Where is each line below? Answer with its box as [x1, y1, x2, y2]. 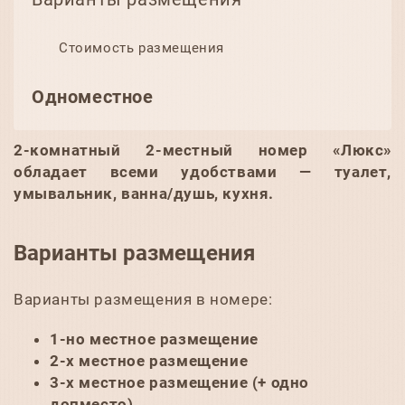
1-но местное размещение [50, 330, 259, 348]
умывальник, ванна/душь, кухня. [14, 184, 275, 202]
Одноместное [32, 86, 154, 108]
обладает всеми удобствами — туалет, [14, 163, 391, 181]
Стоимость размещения [59, 40, 224, 56]
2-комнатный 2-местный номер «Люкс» [14, 141, 391, 159]
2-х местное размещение [50, 352, 249, 370]
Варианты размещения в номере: [14, 290, 273, 308]
